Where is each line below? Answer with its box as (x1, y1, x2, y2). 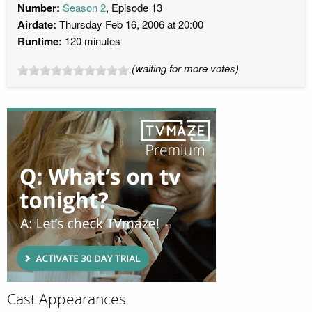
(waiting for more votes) (132, 61, 239, 76)
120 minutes (62, 33, 120, 49)
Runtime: (17, 33, 62, 49)
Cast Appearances (7, 290, 126, 309)
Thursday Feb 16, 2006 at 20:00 (56, 17, 203, 32)
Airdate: (17, 17, 56, 33)
